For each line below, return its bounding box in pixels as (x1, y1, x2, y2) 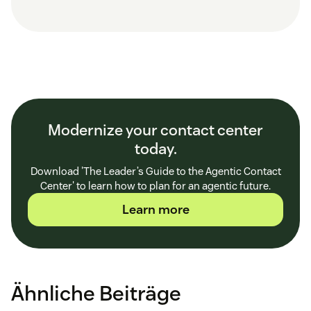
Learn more (121, 201, 190, 217)
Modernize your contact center (48, 119, 263, 140)
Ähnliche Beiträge (11, 279, 181, 307)
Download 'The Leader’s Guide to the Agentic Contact (30, 164, 281, 178)
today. (134, 138, 177, 158)
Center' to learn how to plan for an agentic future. (40, 178, 271, 192)
